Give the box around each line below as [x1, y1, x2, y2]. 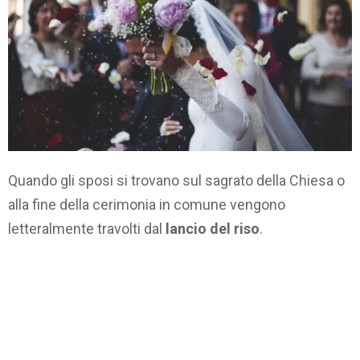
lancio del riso [166, 220, 260, 238]
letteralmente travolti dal [8, 220, 166, 238]
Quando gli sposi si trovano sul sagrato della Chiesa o [8, 172, 345, 190]
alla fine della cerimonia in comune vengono [8, 196, 285, 214]
